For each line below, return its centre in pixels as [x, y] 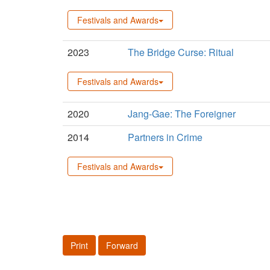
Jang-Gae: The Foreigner [182, 113]
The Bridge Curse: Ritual [181, 52]
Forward [122, 245]
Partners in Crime [165, 137]
